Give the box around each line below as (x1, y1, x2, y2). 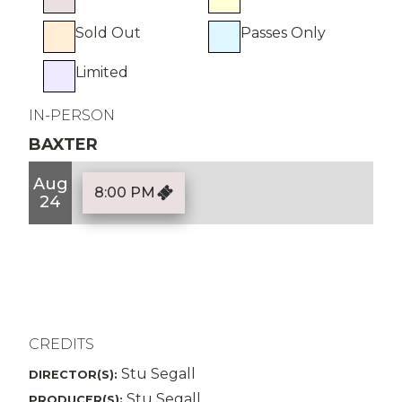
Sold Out (75, 24, 141, 41)
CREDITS (29, 336, 94, 353)
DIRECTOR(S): (29, 368, 118, 381)
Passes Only (240, 24, 326, 41)
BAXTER (29, 135, 98, 154)
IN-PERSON (29, 107, 115, 124)
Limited (75, 64, 128, 81)
